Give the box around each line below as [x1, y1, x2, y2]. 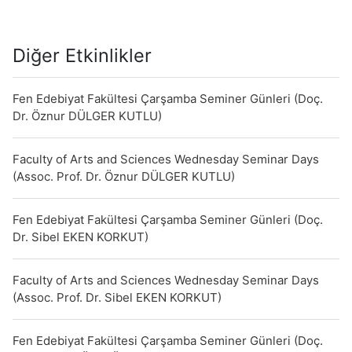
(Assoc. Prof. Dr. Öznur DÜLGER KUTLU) [13, 168, 235, 184]
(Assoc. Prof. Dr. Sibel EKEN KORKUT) [13, 289, 222, 305]
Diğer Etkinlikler [13, 43, 152, 67]
